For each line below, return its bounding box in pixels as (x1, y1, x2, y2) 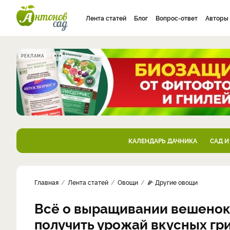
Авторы (205, 13, 228, 22)
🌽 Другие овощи (147, 178, 198, 186)
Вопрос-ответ (156, 13, 198, 22)
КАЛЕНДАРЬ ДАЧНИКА (128, 136, 197, 145)
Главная (34, 178, 59, 186)
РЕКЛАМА (21, 53, 44, 59)
